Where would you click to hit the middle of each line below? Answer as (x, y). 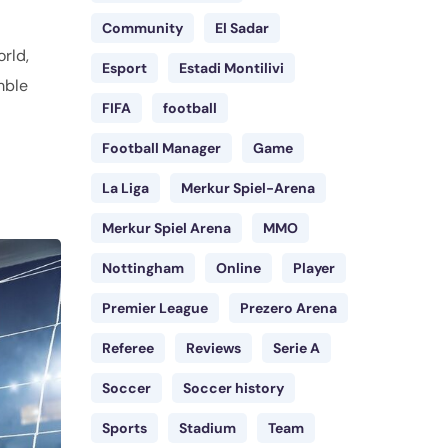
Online (238, 268)
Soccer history (233, 388)
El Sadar (242, 28)
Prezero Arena (288, 308)
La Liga (125, 188)
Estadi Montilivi (231, 68)
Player (314, 268)
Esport (124, 68)
